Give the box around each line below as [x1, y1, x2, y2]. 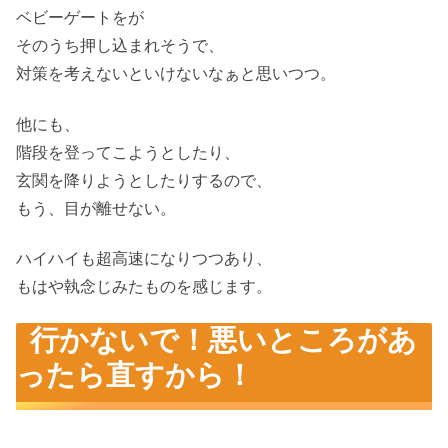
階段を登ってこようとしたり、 [16, 143, 240, 161]
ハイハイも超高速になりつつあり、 [16, 250, 272, 268]
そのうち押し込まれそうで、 [16, 37, 224, 55]
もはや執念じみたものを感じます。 [16, 278, 272, 296]
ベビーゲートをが [16, 9, 144, 27]
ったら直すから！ [16, 359, 254, 392]
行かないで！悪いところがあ [30, 324, 418, 357]
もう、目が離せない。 [16, 199, 176, 217]
